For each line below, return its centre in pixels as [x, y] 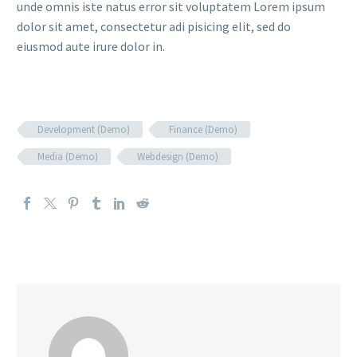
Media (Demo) [68, 156]
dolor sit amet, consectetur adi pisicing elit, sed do [154, 27]
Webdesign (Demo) [178, 156]
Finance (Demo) [203, 129]
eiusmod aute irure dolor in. [91, 47]
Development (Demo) [84, 129]
